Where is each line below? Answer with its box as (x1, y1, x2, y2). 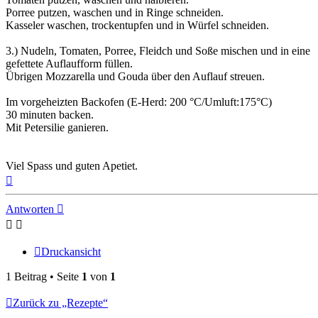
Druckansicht (41, 246, 101, 258)
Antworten (6, 203, 54, 216)
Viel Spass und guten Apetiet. (6, 160, 138, 172)
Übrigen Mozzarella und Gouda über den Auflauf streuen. (6, 70, 265, 83)
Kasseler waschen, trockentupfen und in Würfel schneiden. (6, 19, 269, 32)
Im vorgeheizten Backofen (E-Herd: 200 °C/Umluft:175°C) (6, 96, 272, 109)
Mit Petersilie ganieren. (6, 121, 109, 134)
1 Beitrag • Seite (6, 270, 82, 283)
